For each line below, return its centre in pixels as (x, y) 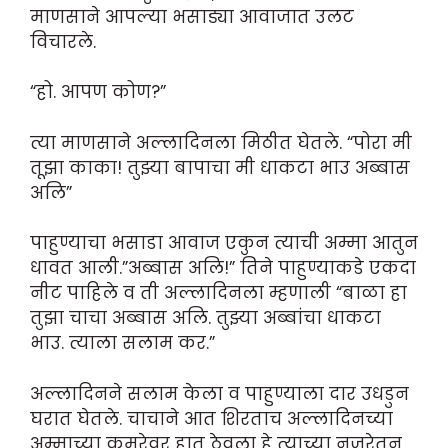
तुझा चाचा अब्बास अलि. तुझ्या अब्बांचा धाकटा (205, 318)
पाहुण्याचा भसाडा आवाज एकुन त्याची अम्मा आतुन (224, 243)
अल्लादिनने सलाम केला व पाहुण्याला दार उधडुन (219, 393)
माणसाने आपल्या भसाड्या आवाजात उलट (192, 16)
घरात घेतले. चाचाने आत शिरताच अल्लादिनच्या (211, 418)
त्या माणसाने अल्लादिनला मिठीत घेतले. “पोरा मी (221, 142)
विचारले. (63, 41)
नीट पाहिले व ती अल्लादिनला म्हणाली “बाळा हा (218, 293)
